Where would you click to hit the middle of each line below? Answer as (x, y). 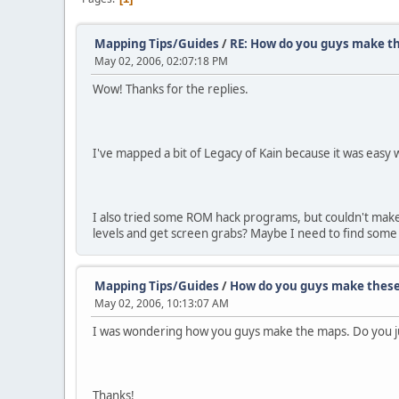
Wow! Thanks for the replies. (171, 89)
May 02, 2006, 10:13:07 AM (162, 303)
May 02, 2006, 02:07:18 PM (161, 61)
